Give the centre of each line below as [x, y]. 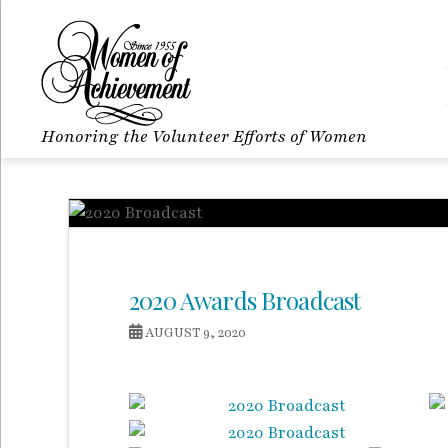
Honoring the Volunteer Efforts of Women [204, 136]
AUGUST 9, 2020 [194, 332]
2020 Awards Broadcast [245, 299]
